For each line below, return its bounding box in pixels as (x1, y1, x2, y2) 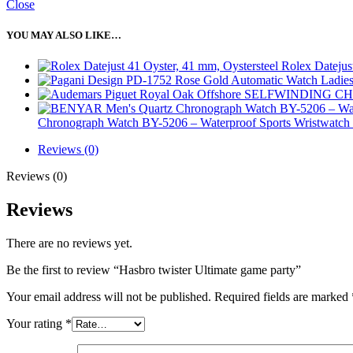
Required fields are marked (214, 290, 351, 304)
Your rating (6, 317, 65, 331)
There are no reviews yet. (6, 236, 132, 251)
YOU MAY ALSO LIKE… (6, 29, 121, 42)
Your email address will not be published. (6, 290, 211, 304)
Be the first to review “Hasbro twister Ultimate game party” (6, 263, 301, 277)
